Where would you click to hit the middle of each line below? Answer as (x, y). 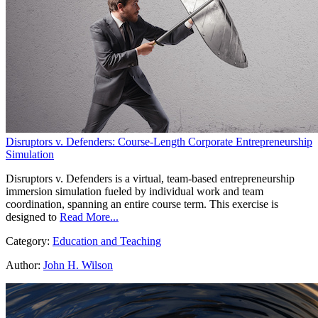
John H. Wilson (78, 265)
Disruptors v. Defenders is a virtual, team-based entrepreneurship (150, 179)
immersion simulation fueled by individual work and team (135, 192)
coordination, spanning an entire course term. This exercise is (142, 204)
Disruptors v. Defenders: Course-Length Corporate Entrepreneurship (159, 142)
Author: (23, 265)
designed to (31, 217)
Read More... (89, 217)
